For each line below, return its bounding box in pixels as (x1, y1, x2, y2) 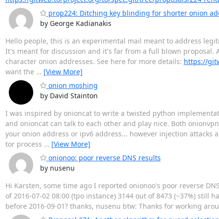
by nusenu (40, 163, 75, 173)
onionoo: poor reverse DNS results (46, 153, 161, 163)
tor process (5, 139, 44, 149)
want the (5, 67, 36, 77)
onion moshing (46, 81, 98, 90)
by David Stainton (40, 91, 98, 101)
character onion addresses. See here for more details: (5, 57, 184, 66)
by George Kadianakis (40, 19, 111, 28)
